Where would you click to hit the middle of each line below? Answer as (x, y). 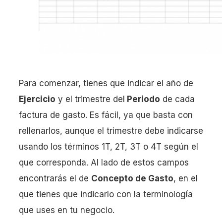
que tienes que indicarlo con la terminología (106, 194)
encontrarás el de (55, 178)
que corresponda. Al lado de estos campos (104, 162)
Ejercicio (37, 99)
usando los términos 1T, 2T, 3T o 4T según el (109, 146)
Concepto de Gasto (132, 178)
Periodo (142, 99)
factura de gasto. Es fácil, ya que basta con (106, 115)
